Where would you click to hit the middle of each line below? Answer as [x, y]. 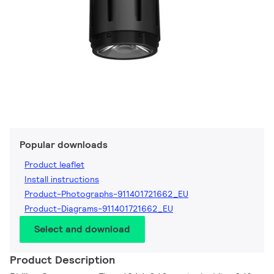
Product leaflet [54, 165]
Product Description [62, 260]
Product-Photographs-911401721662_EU [106, 194]
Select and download [82, 229]
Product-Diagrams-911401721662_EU [99, 209]
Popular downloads [64, 145]
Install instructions [62, 180]
